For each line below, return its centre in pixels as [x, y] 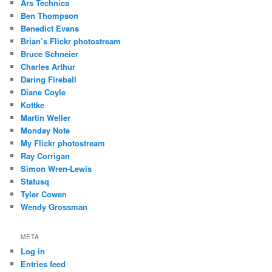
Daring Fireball [49, 80]
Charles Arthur [48, 67]
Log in [33, 251]
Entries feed [43, 264]
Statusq [35, 182]
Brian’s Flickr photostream [71, 41]
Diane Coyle [43, 92]
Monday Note [46, 131]
